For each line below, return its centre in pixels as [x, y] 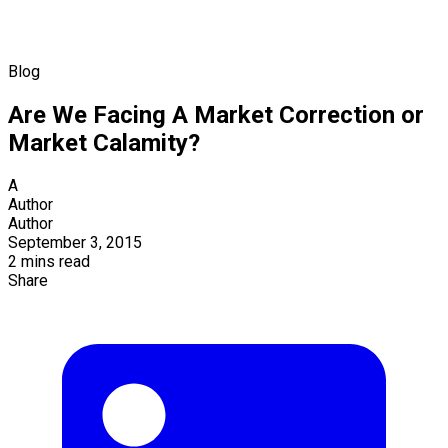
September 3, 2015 [75, 243]
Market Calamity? [104, 142]
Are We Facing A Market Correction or [216, 114]
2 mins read [49, 262]
